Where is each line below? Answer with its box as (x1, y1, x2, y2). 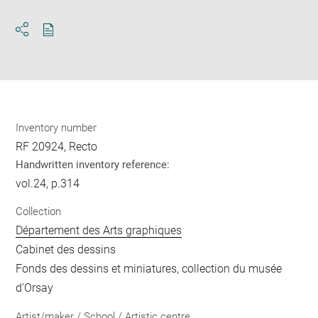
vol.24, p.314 (16, 176, 80, 190)
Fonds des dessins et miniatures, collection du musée (16, 262, 283, 276)
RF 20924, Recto (16, 139, 98, 153)
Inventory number (16, 121, 97, 134)
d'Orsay (16, 281, 54, 295)
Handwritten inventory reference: (16, 158, 170, 171)
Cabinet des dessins (16, 243, 116, 257)
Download (48, 35, 99, 49)
